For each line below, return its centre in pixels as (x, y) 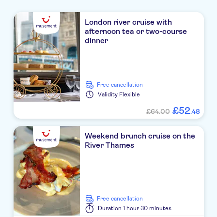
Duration (110, 209)
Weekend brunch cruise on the (140, 136)
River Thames (110, 145)
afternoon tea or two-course (136, 31)
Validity (108, 95)
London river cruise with (129, 22)
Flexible (130, 95)
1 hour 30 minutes (147, 209)
